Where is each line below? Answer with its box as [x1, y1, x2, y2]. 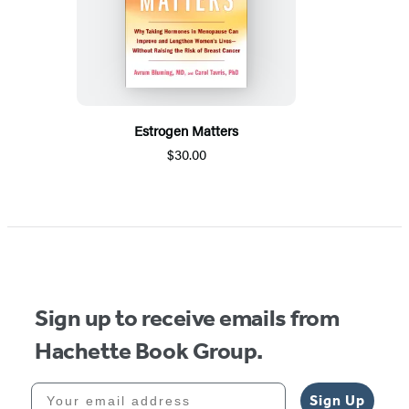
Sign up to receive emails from [35, 304, 340, 333]
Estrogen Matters [134, 121, 238, 141]
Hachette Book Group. [35, 337, 263, 366]
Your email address [30, 382, 182, 397]
